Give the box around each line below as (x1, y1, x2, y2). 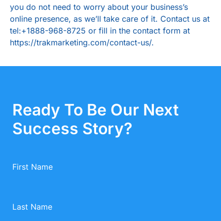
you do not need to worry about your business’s (10, 2, 188, 12)
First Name (12, 162, 53, 172)
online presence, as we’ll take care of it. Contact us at (10, 14, 210, 24)
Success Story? (12, 119, 132, 139)
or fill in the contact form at (86, 26, 190, 36)
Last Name (12, 202, 52, 212)
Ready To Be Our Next (12, 100, 179, 120)
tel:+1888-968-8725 (10, 26, 86, 36)
